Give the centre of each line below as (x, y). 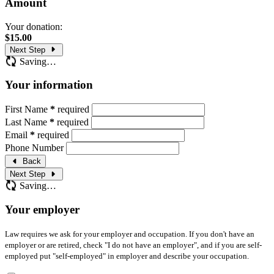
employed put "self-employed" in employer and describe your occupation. (127, 256)
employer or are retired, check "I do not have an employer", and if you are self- (133, 245)
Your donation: (34, 26)
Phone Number (35, 148)
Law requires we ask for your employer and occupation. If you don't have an (130, 234)
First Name (28, 109)
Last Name (27, 122)
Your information (49, 85)
